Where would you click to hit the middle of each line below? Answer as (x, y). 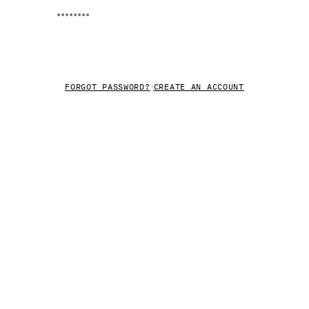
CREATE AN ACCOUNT (199, 86)
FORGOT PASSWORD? (108, 86)
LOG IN (154, 47)
